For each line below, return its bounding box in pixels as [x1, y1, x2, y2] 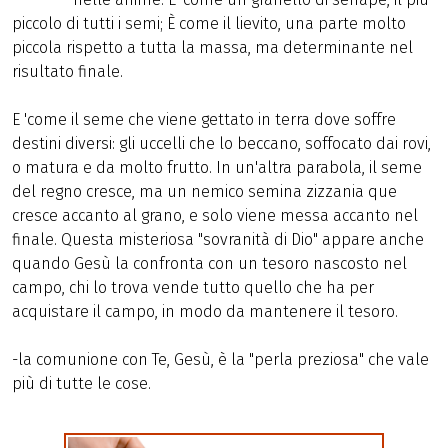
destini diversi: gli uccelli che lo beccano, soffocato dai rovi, [12, 134, 431, 153]
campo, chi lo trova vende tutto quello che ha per [12, 278, 374, 297]
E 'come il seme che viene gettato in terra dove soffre [12, 110, 396, 129]
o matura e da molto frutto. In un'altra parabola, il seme [12, 158, 422, 177]
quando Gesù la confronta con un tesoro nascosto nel [12, 254, 407, 273]
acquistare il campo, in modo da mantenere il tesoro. [12, 302, 398, 321]
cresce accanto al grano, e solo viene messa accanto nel [12, 206, 418, 225]
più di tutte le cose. [12, 374, 151, 393]
